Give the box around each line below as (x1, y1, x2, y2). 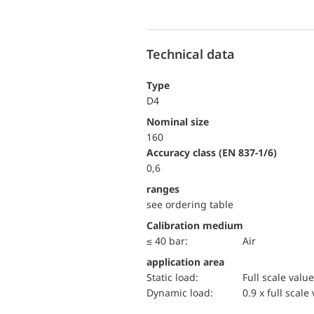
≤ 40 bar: (152, 234, 188, 247)
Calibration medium (146, 219, 243, 232)
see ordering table (146, 198, 233, 211)
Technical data (146, 45, 235, 62)
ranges (146, 182, 179, 196)
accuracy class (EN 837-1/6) (153, 146, 277, 159)
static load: (152, 271, 198, 284)
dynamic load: (153, 286, 213, 299)
